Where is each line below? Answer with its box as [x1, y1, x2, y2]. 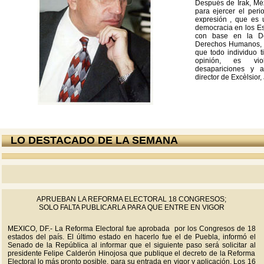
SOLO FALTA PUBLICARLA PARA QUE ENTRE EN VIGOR [38, 203, 225, 212]
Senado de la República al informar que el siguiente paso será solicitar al [7, 241, 256, 249]
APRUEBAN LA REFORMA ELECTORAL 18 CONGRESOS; [37, 195, 226, 203]
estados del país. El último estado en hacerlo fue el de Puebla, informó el [7, 233, 256, 241]
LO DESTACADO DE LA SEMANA [10, 134, 178, 146]
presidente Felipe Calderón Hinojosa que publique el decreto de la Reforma [7, 249, 256, 258]
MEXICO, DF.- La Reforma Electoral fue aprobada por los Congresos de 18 [7, 225, 256, 233]
